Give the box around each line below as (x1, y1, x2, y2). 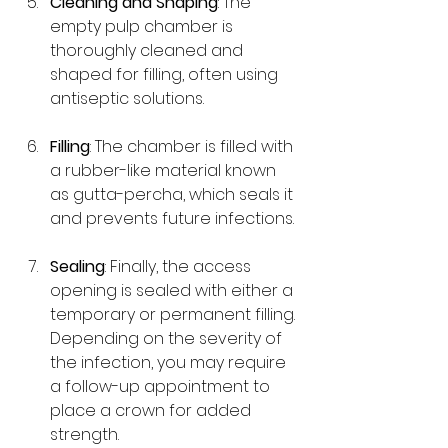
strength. (50, 423, 119, 446)
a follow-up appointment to (50, 375, 274, 398)
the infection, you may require (50, 351, 290, 374)
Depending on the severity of (50, 327, 286, 350)
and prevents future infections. (50, 207, 294, 230)
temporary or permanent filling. (50, 303, 299, 326)
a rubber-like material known (50, 159, 280, 182)
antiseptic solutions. (50, 87, 204, 110)
